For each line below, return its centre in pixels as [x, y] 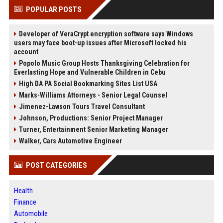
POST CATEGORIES [56, 165]
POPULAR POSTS [54, 9]
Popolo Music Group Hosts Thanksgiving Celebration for [104, 63]
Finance [25, 202]
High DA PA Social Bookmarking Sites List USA [88, 83]
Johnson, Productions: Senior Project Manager [91, 118]
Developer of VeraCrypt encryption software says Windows [106, 34]
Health [23, 190]
